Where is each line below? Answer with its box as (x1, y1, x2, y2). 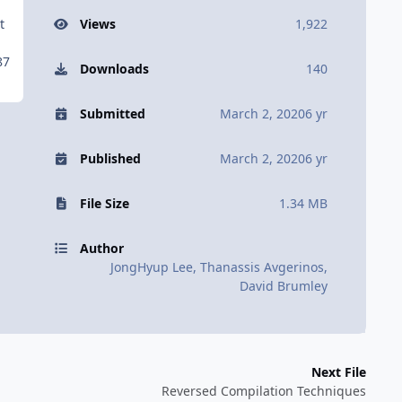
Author (79, 240, 124, 258)
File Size (79, 195, 129, 213)
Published (79, 150, 141, 168)
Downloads (79, 60, 149, 78)
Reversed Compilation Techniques (162, 381, 366, 399)
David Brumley (240, 277, 328, 295)
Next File (311, 363, 366, 380)
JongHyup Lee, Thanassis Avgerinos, (110, 258, 328, 276)
